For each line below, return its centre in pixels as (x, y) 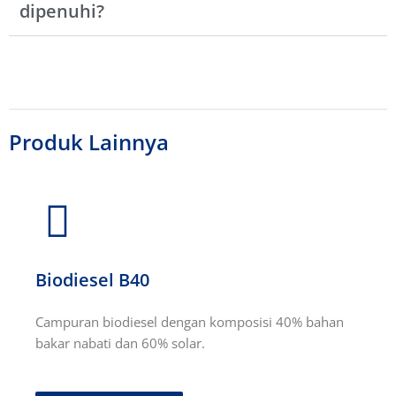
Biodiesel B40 (92, 280)
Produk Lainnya (89, 142)
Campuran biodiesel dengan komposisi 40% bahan (190, 322)
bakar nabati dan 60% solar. (120, 343)
